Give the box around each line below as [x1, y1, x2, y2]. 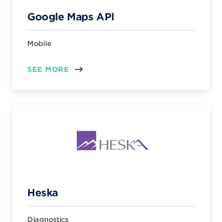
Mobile [27, 39, 52, 48]
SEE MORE [27, 65, 69, 73]
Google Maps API [27, 10, 114, 22]
